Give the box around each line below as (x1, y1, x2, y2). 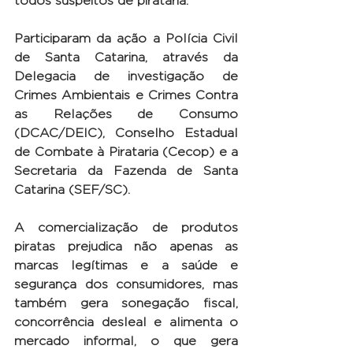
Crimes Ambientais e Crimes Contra (14, 89, 238, 102)
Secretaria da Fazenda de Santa (14, 165, 238, 177)
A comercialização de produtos (14, 221, 238, 234)
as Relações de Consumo (14, 108, 238, 121)
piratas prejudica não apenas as (14, 240, 238, 253)
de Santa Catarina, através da (14, 51, 238, 64)
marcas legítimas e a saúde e (14, 259, 238, 272)
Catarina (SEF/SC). (14, 184, 130, 196)
